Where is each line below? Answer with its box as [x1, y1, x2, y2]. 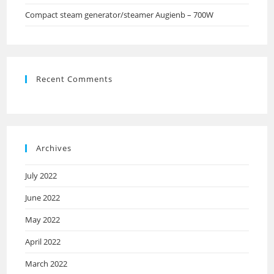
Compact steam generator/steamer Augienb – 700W [25, 9, 214, 20]
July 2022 [25, 170, 57, 181]
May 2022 [25, 214, 61, 225]
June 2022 [25, 192, 61, 203]
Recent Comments [36, 73, 113, 84]
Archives [36, 143, 72, 154]
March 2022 [25, 258, 68, 269]
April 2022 [25, 236, 61, 247]
